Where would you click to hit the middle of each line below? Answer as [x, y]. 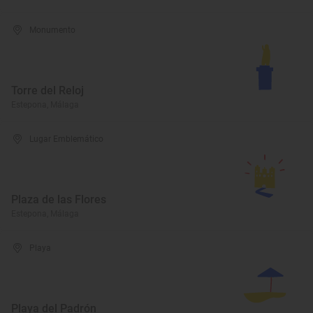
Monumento [53, 30]
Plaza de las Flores [59, 199]
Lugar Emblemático [67, 139]
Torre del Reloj [48, 90]
